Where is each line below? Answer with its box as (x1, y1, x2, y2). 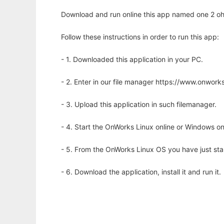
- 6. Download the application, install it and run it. (61, 167, 221, 176)
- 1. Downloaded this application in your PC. (61, 55, 203, 64)
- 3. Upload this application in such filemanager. (61, 100, 216, 109)
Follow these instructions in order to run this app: (61, 32, 219, 41)
